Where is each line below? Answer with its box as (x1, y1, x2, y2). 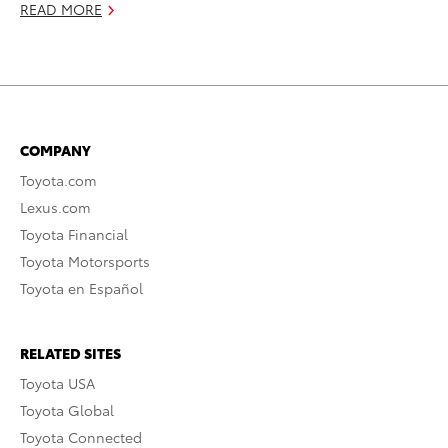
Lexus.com (20, 196, 91, 217)
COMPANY (20, 139, 91, 160)
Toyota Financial (20, 223, 128, 244)
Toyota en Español (20, 277, 143, 298)
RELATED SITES (20, 342, 121, 363)
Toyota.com (20, 169, 97, 190)
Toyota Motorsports (20, 250, 150, 271)
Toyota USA (20, 372, 95, 393)
